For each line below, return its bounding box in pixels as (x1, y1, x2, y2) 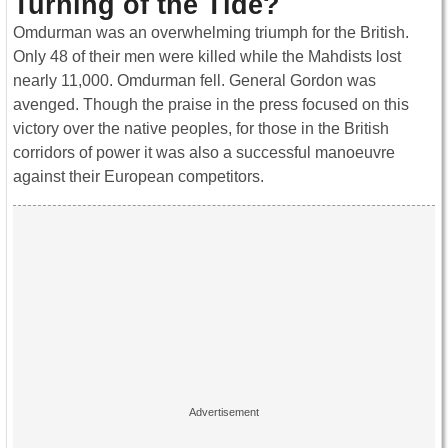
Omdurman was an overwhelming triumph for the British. (13, 24, 409, 42)
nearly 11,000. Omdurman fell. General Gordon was (13, 72, 376, 90)
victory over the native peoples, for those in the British (13, 120, 389, 138)
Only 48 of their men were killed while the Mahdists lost (13, 48, 401, 66)
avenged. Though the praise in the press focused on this (13, 96, 409, 114)
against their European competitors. (13, 168, 264, 186)
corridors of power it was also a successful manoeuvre (13, 144, 395, 162)
